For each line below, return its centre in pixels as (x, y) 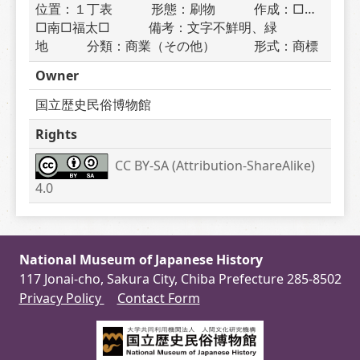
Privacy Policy (61, 298)
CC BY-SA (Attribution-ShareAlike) (215, 165)
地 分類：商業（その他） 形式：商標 (177, 46)
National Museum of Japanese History (141, 260)
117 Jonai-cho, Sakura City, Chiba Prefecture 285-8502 (180, 279)
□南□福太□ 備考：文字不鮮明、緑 (156, 28)
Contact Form (158, 298)
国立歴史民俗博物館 (93, 104)
